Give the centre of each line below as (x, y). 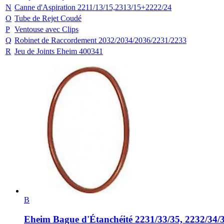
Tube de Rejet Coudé (48, 18)
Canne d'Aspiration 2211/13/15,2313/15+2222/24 (93, 7)
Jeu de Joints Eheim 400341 (59, 51)
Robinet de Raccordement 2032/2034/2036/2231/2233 (100, 40)
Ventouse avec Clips (46, 29)
